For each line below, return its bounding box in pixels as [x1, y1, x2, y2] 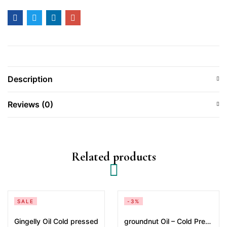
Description [8, 74, 53, 84]
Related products [71, 149, 156, 164]
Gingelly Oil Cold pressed [14, 216, 98, 225]
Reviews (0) [8, 99, 53, 109]
